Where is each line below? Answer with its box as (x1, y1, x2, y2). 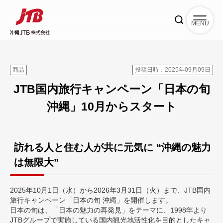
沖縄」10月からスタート (46, 100, 177, 113)
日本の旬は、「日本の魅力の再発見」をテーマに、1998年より (10, 206, 207, 214)
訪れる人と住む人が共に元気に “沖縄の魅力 (14, 142, 211, 153)
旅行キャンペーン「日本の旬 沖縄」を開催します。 (10, 196, 172, 204)
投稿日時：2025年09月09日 (135, 66, 211, 73)
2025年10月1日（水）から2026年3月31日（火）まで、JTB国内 (10, 186, 211, 194)
